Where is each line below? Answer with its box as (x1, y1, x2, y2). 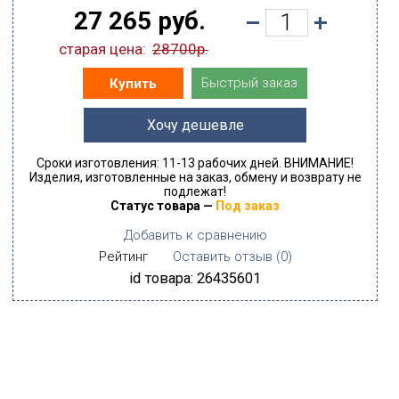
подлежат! (164, 184, 226, 199)
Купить (110, 75, 157, 92)
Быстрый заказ (201, 75, 297, 91)
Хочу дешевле (146, 117, 244, 134)
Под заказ (216, 199, 280, 213)
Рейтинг (98, 248, 151, 265)
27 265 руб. (74, 6, 206, 36)
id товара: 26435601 (129, 270, 261, 288)
